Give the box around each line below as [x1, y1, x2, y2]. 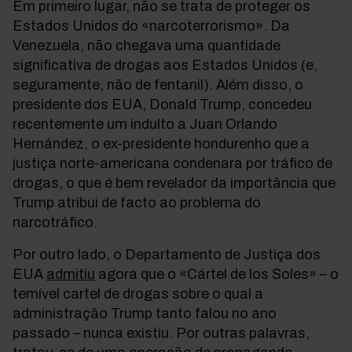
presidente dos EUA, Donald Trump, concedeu [13, 97, 312, 112]
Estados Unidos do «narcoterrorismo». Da [13, 18, 290, 34]
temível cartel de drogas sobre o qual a [13, 286, 263, 302]
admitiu [46, 266, 95, 282]
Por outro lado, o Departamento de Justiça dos [13, 247, 321, 262]
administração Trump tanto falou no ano [13, 306, 277, 321]
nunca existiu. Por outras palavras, [80, 325, 310, 341]
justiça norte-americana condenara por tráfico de [13, 156, 332, 171]
